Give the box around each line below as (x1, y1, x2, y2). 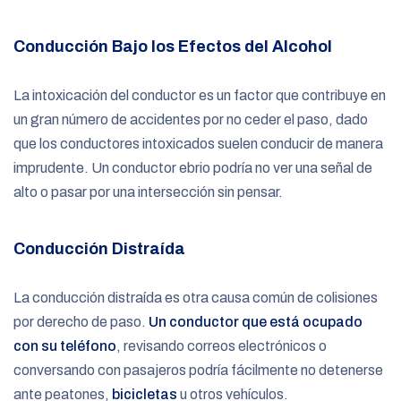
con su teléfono (13, 337, 116, 354)
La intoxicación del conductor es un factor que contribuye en (13, 87, 386, 103)
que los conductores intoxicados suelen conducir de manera (13, 135, 383, 151)
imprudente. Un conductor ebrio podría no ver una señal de (13, 159, 372, 175)
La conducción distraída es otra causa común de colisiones (13, 289, 378, 305)
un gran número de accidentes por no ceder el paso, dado (13, 111, 368, 127)
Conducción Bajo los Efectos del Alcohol (13, 37, 332, 55)
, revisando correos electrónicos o (116, 337, 327, 354)
